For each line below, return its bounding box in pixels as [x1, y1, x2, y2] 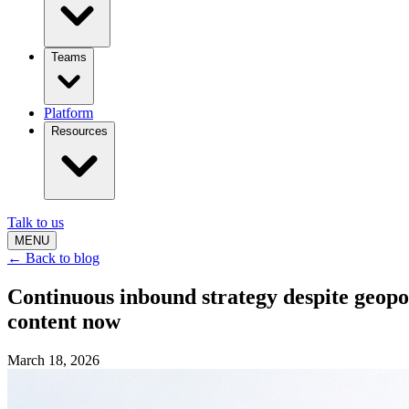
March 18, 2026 [7, 352, 100, 368]
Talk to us [7, 215, 64, 231]
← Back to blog [7, 250, 100, 267]
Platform [44, 105, 93, 121]
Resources [51, 124, 108, 139]
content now [7, 309, 121, 334]
